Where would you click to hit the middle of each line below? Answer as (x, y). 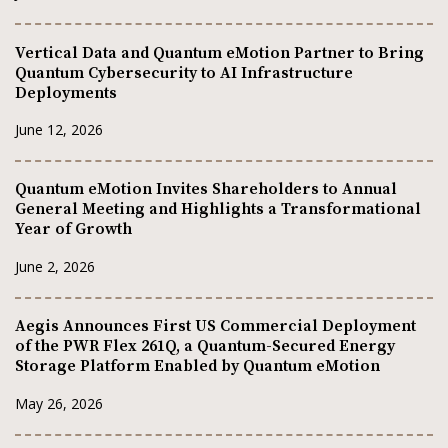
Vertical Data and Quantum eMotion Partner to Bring (219, 52)
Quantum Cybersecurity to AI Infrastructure (184, 72)
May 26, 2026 (59, 403)
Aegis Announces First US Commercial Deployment (215, 326)
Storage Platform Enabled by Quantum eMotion (197, 366)
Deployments (66, 92)
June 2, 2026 (55, 266)
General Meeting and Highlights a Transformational (218, 209)
